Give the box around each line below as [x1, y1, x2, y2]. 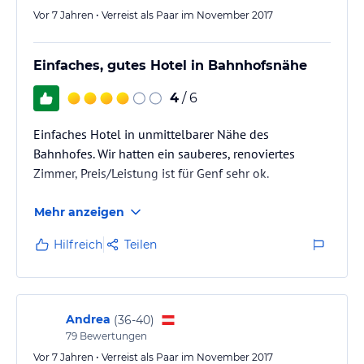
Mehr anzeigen [34, 205, 124, 219]
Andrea [66, 312, 110, 327]
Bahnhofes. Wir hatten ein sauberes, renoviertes [33, 145, 295, 162]
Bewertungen [77, 330, 147, 342]
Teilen [124, 237, 157, 252]
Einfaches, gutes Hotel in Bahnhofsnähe [33, 58, 307, 73]
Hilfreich [54, 237, 102, 252]
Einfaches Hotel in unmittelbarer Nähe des [33, 126, 269, 142]
